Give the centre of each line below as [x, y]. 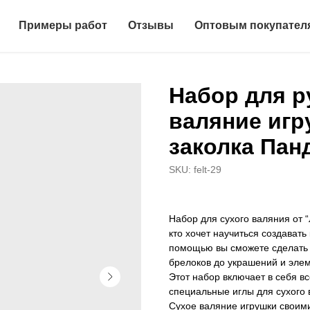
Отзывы [151, 25]
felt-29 [208, 170]
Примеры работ [63, 25]
